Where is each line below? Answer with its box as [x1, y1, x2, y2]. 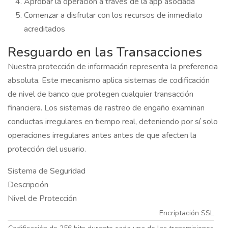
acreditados [24, 23, 65, 35]
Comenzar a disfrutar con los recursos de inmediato [24, 9, 203, 21]
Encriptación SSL [159, 208, 214, 218]
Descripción [8, 179, 48, 190]
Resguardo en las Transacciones [8, 43, 202, 61]
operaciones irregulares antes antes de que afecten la [8, 129, 196, 141]
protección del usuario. [8, 143, 86, 155]
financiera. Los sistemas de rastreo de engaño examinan [8, 102, 205, 113]
